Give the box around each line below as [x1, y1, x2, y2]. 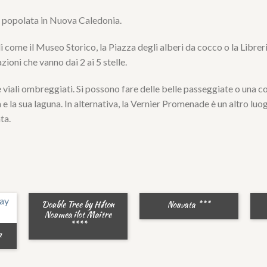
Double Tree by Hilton [42, 198, 115, 210]
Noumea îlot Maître [45, 208, 112, 221]
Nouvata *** [167, 198, 210, 210]
